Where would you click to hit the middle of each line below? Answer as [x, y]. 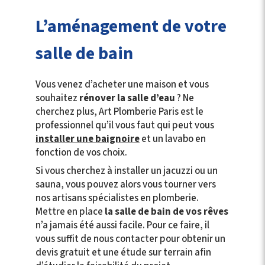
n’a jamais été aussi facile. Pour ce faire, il [122, 225]
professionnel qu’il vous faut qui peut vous [125, 125]
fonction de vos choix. [81, 153]
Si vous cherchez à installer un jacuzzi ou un [127, 171]
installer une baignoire [88, 139]
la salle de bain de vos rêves [167, 212]
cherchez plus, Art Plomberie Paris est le [119, 112]
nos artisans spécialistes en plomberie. [117, 198]
